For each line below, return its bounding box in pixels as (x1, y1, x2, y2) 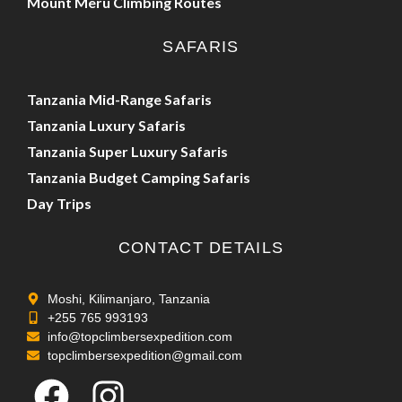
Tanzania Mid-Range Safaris (27, 91, 212, 109)
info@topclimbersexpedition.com (47, 329, 232, 345)
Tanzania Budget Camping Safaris (27, 169, 250, 187)
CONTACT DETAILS (118, 239, 284, 258)
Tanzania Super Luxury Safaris (27, 143, 228, 161)
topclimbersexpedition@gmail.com (47, 348, 242, 363)
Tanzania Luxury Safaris (27, 117, 186, 135)
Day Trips (27, 195, 92, 213)
